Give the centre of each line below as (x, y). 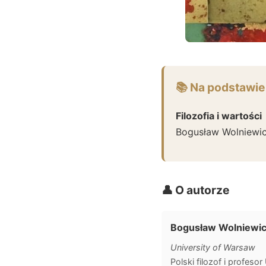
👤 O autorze (195, 190)
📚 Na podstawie (220, 87)
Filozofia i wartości (219, 115)
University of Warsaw (213, 247)
